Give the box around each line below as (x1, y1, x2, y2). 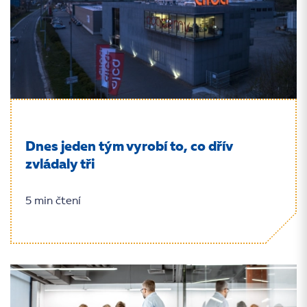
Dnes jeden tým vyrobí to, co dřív (25, 140, 232, 154)
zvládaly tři (25, 158, 95, 172)
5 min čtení (25, 196, 81, 207)
